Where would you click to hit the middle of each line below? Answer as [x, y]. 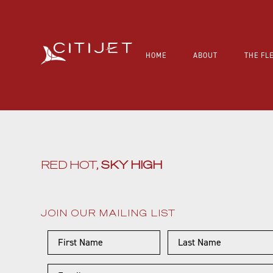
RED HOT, [71, 164]
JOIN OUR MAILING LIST [109, 212]
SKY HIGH [132, 164]
